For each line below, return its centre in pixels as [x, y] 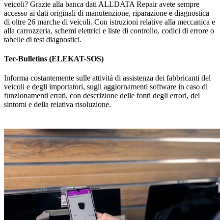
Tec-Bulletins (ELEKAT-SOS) [54, 59]
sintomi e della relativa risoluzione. [57, 105]
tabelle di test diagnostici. [43, 39]
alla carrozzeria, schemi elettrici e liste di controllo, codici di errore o [109, 30]
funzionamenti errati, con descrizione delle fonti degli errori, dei [102, 96]
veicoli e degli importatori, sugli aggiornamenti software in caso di [106, 87]
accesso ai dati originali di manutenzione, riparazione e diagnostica [107, 13]
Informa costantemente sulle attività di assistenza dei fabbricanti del [107, 78]
